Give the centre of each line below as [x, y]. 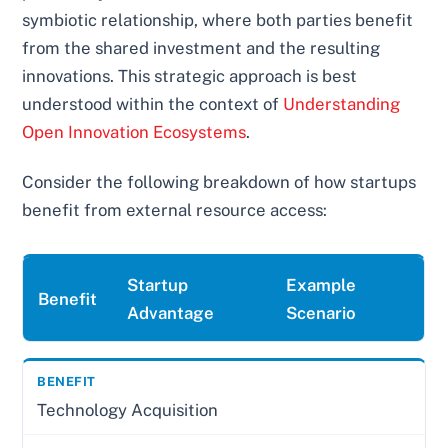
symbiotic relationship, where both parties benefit [218, 19]
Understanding [342, 103]
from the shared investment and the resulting [201, 47]
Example [321, 284]
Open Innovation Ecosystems [134, 131]
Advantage [171, 312]
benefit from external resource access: [175, 209]
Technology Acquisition [128, 409]
